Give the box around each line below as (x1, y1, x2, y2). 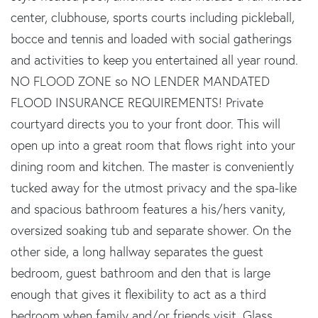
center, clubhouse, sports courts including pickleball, (11, 9, 295, 26)
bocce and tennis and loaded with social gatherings (11, 30, 292, 47)
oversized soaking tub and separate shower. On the (11, 221, 291, 238)
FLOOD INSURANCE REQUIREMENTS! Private (11, 94, 263, 111)
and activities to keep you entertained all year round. (11, 51, 298, 68)
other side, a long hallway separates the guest (11, 243, 263, 260)
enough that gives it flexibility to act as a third (11, 285, 266, 302)
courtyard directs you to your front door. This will (11, 115, 280, 132)
